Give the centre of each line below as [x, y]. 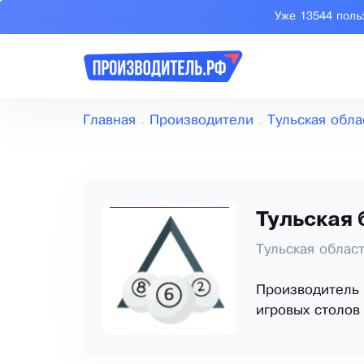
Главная [109, 121]
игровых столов [308, 311]
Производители [201, 121]
